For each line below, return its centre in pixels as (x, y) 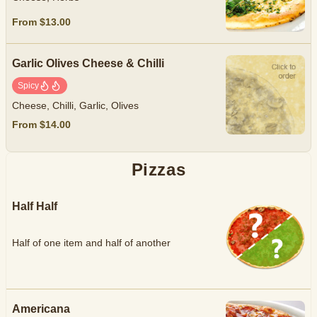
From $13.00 (41, 22)
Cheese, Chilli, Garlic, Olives (75, 106)
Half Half (35, 206)
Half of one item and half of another (91, 243)
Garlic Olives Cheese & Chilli (88, 63)
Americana (41, 309)
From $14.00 (41, 124)
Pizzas (158, 169)
